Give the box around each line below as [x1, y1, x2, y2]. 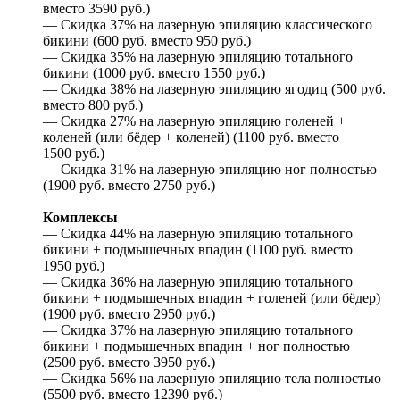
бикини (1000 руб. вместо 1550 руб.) [43, 64, 265, 80]
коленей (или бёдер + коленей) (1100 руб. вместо [43, 129, 339, 145]
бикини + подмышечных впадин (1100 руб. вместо [43, 241, 353, 257]
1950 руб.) [43, 257, 104, 273]
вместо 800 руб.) [43, 96, 143, 112]
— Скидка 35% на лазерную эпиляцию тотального [43, 48, 353, 64]
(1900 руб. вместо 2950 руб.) [43, 305, 215, 321]
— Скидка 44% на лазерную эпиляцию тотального [43, 225, 353, 241]
